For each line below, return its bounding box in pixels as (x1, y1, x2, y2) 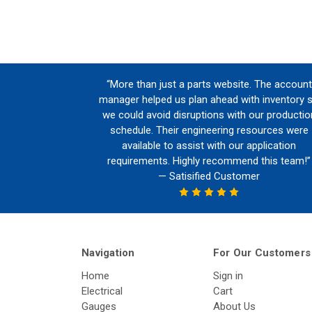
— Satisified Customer (158, 170, 260, 183)
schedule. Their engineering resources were (109, 124, 309, 137)
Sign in (212, 269, 243, 282)
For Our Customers (212, 246, 311, 259)
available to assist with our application (122, 139, 297, 153)
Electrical (81, 284, 123, 297)
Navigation (81, 246, 135, 259)
